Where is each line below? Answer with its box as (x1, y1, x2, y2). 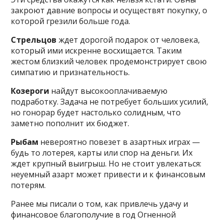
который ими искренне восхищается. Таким (11, 45, 182, 56)
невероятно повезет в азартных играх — (38, 136, 200, 147)
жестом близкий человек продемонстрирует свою (11, 55, 207, 67)
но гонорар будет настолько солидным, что (11, 107, 181, 118)
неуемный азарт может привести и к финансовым (11, 168, 206, 180)
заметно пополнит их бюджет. (11, 117, 130, 129)
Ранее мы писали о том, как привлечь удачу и (11, 198, 189, 209)
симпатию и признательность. (11, 66, 130, 78)
